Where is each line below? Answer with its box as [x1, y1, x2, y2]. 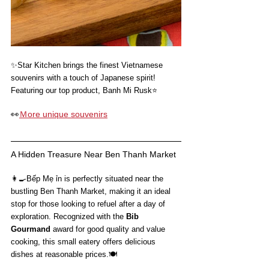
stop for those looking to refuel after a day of [11, 199, 168, 209]
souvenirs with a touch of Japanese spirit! [11, 73, 156, 83]
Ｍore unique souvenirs [19, 109, 107, 119]
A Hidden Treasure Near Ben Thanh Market [11, 150, 176, 160]
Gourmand [11, 225, 50, 234]
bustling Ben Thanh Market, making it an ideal [11, 187, 173, 196]
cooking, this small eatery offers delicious [11, 237, 158, 247]
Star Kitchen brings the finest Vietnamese [17, 61, 165, 70]
